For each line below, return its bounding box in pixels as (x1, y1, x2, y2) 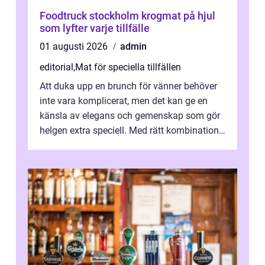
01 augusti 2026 (40, 41, 110, 53)
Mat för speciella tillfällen (75, 62, 181, 73)
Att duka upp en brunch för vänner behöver (40, 80, 217, 92)
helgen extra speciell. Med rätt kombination (40, 125, 219, 137)
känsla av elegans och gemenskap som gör (40, 110, 220, 122)
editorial (40, 62, 73, 73)
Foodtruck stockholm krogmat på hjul (40, 9, 141, 22)
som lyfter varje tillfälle (40, 22, 150, 35)
